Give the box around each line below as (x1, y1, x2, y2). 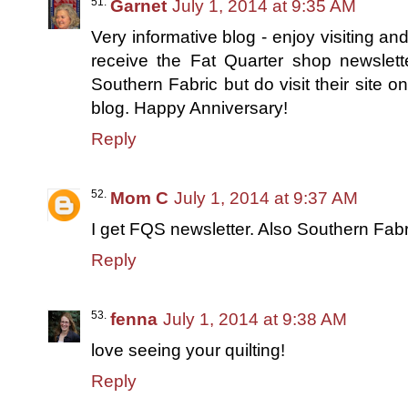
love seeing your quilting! (91, 340, 285, 360)
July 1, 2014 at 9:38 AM (163, 309, 347, 329)
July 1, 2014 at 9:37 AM (174, 188, 358, 208)
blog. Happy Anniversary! (91, 97, 288, 117)
